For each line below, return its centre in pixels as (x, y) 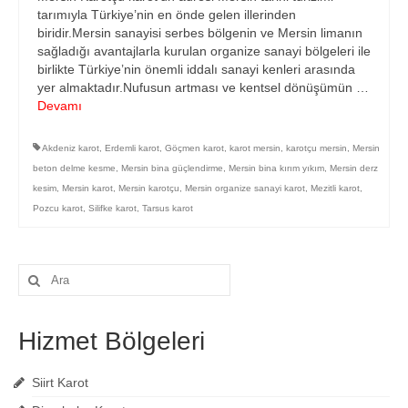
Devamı (60, 106)
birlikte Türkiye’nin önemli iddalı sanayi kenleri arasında (196, 70)
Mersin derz (354, 168)
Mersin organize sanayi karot (245, 189)
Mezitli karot (335, 189)
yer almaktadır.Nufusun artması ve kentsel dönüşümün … (203, 88)
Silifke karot (112, 209)
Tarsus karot (168, 209)
